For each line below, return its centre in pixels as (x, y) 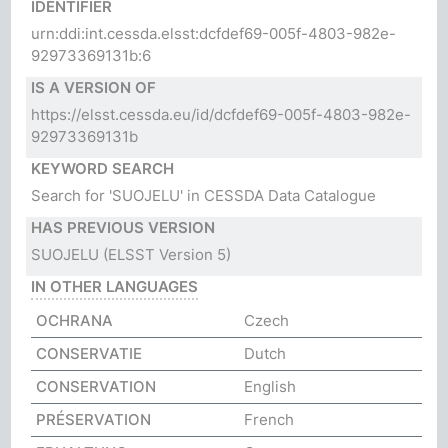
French (269, 419)
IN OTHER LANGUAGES (115, 286)
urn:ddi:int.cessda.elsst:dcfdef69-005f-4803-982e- (214, 33)
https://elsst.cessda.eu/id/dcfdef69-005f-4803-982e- (221, 114)
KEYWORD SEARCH (103, 168)
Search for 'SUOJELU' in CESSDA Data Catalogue (204, 195)
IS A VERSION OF (94, 87)
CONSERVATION (96, 386)
